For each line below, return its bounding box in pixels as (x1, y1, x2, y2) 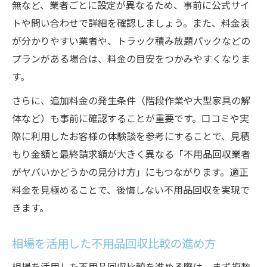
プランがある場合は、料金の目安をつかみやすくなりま (12, 52, 250, 69)
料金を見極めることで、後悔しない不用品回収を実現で (12, 183, 250, 200)
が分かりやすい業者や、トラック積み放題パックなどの (12, 34, 250, 51)
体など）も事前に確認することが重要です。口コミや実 (12, 111, 249, 128)
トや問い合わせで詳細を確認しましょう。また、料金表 (12, 16, 250, 33)
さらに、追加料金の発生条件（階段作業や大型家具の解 (12, 94, 250, 110)
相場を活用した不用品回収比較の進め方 (12, 235, 216, 254)
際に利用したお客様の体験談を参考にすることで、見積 (12, 129, 250, 146)
